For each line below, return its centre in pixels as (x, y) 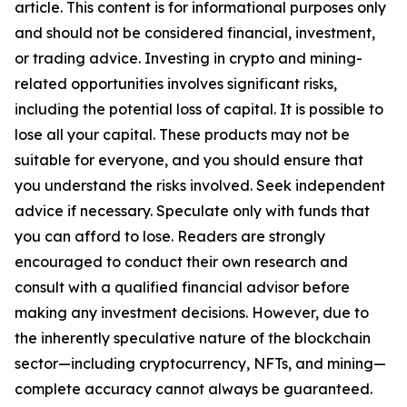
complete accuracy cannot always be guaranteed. (194, 389)
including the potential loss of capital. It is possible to (199, 109)
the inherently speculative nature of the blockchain (193, 338)
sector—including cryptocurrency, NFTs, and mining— (200, 364)
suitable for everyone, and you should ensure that (189, 160)
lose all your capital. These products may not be (182, 135)
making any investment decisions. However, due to (192, 313)
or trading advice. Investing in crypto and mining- (189, 59)
